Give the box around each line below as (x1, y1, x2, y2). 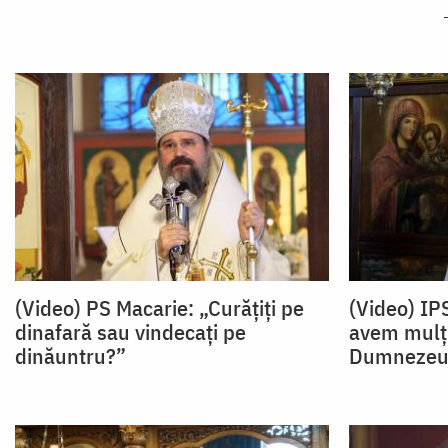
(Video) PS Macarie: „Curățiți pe (15, 293, 304, 323)
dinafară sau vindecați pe (15, 317, 246, 347)
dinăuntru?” (15, 341, 126, 371)
